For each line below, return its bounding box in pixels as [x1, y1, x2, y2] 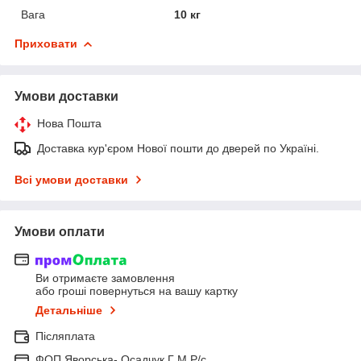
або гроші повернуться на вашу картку [35, 284, 238, 298]
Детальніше [35, 304, 102, 317]
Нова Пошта [37, 116, 102, 130]
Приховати [15, 36, 77, 50]
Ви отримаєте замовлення [35, 272, 175, 285]
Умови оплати [15, 224, 105, 239]
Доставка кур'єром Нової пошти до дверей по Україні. [37, 141, 319, 155]
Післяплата [35, 330, 95, 343]
